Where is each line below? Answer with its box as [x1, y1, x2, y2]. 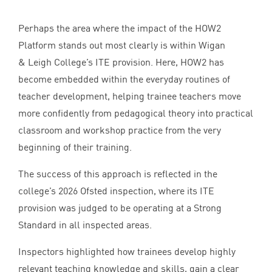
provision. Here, [110, 56, 180, 69]
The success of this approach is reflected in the [18, 168, 217, 180]
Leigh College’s [25, 56, 95, 69]
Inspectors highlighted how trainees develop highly [18, 245, 236, 258]
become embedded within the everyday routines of [18, 73, 230, 86]
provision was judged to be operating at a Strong [18, 202, 222, 214]
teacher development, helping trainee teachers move [18, 90, 241, 103]
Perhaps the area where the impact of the [18, 22, 195, 35]
